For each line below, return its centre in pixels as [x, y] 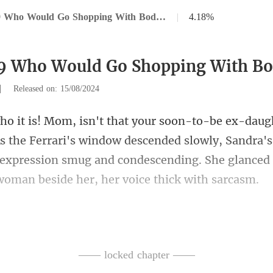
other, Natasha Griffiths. [143, 217]
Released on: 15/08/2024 [56, 89]
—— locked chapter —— [136, 255]
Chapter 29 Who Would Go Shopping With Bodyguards [161, 17]
